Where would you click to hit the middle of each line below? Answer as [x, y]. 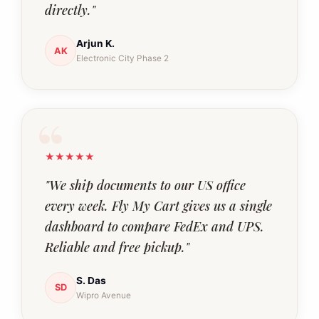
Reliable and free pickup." [117, 247]
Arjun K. [95, 44]
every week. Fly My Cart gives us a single [158, 206]
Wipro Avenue [104, 295]
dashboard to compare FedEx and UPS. [155, 226]
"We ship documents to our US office [145, 185]
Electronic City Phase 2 [122, 59]
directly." [70, 10]
